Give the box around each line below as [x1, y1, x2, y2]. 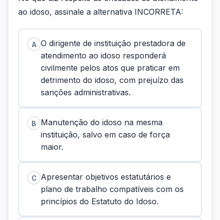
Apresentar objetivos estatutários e [41, 172, 171, 182]
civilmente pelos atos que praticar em [41, 63, 180, 73]
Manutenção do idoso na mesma [41, 117, 163, 127]
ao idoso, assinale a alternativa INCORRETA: [18, 7, 183, 17]
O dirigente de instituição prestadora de [41, 38, 186, 48]
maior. [41, 142, 63, 152]
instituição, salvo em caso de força [41, 130, 170, 139]
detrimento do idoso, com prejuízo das [41, 75, 184, 85]
